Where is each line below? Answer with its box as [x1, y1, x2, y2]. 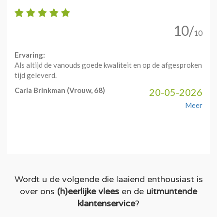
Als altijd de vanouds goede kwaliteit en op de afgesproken [15, 61, 202, 69]
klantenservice [77, 198, 135, 209]
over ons [20, 186, 57, 197]
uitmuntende [146, 186, 197, 197]
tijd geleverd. [15, 71, 57, 79]
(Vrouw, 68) [65, 86, 105, 94]
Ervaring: [15, 50, 45, 59]
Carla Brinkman [15, 86, 65, 94]
